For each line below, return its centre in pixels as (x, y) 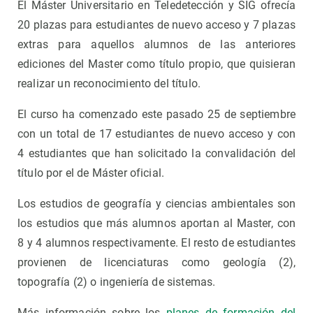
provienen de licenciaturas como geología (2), (156, 263)
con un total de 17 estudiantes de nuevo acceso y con (156, 134)
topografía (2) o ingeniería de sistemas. (117, 282)
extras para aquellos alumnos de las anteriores (156, 45)
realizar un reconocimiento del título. (109, 84)
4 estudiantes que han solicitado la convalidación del (156, 154)
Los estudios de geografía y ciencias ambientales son (156, 204)
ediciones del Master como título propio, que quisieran (156, 64)
